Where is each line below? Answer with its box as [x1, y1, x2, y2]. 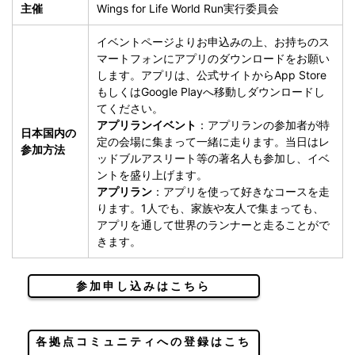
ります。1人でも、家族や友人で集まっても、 [97, 201, 324, 216]
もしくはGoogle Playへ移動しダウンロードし [97, 85, 325, 99]
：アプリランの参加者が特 [197, 118, 330, 132]
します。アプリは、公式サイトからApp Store [97, 68, 326, 82]
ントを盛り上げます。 [97, 168, 208, 182]
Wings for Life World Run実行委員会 [97, 2, 279, 16]
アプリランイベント [97, 118, 197, 132]
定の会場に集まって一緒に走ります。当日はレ [97, 135, 330, 149]
